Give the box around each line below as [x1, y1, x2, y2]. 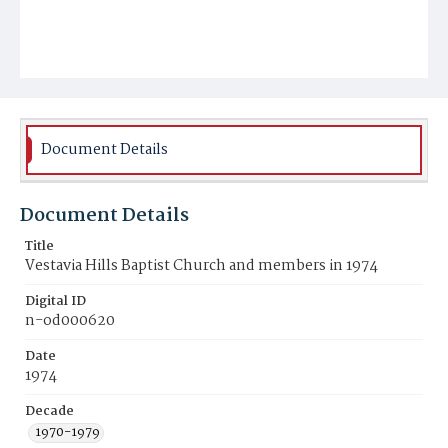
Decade [25, 401, 74, 422]
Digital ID [25, 291, 86, 312]
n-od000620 [25, 309, 115, 333]
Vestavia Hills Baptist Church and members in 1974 [25, 254, 378, 278]
